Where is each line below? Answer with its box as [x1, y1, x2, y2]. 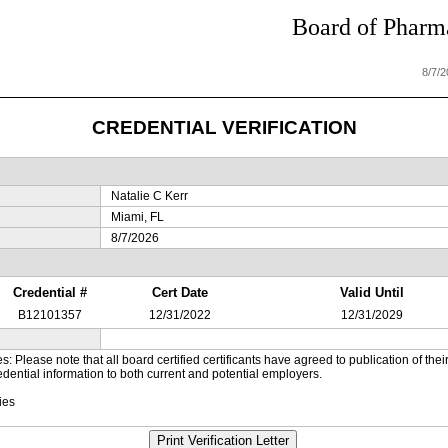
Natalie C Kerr [110, 189, 188, 203]
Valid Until [339, 285, 404, 300]
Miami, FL [110, 210, 164, 224]
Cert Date [152, 285, 208, 300]
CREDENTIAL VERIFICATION [91, 116, 357, 138]
